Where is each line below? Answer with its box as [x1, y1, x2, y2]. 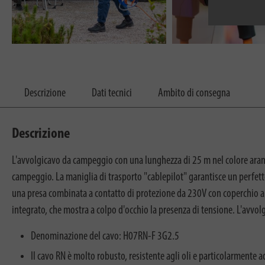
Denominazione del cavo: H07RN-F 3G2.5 [31, 230, 179, 243]
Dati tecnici [92, 87, 132, 99]
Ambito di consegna [158, 87, 230, 99]
